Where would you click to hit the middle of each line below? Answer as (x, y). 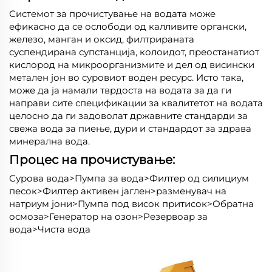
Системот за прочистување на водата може (112, 13)
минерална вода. (49, 141)
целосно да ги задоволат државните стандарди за (128, 115)
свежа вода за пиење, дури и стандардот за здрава (130, 128)
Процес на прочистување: (92, 159)
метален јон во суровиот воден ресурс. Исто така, (126, 77)
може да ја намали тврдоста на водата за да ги (120, 90)
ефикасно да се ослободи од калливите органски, (128, 26)
